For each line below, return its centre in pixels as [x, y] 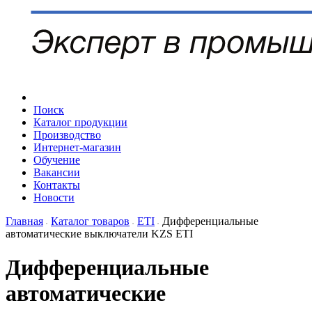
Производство [67, 134]
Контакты [57, 185]
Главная [24, 221]
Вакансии [57, 172]
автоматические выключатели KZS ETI [99, 233]
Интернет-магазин [77, 147]
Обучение [57, 159]
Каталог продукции [80, 122]
